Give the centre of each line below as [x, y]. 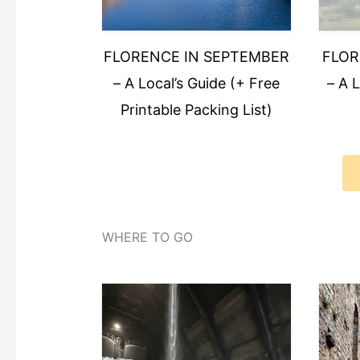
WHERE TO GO [147, 237]
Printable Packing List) [196, 110]
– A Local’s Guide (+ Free [196, 84]
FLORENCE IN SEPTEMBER [196, 57]
